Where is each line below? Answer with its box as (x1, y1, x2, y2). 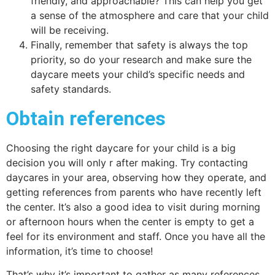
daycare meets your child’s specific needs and (31, 68, 245, 80)
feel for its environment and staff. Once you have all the (6, 230, 265, 242)
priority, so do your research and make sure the (31, 53, 252, 66)
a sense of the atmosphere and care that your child (31, 9, 269, 21)
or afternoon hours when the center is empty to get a (6, 215, 254, 228)
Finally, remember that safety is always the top (31, 38, 248, 51)
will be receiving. (31, 23, 109, 36)
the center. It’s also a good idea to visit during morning (6, 200, 260, 213)
